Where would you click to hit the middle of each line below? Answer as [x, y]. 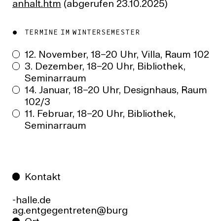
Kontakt [42, 178]
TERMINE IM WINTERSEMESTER [84, 33]
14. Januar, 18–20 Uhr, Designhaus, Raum [116, 91]
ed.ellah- [31, 201]
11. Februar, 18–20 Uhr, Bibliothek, [100, 115]
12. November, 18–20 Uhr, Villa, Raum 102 [117, 55]
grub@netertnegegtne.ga [70, 211]
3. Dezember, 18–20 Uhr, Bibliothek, [105, 67]
